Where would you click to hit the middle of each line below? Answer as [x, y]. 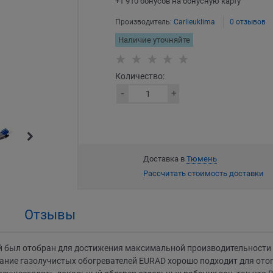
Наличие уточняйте [154, 40]
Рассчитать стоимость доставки [204, 173]
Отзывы [50, 214]
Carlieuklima [195, 22]
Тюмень [202, 158]
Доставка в [165, 158]
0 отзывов [248, 22]
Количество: [140, 76]
